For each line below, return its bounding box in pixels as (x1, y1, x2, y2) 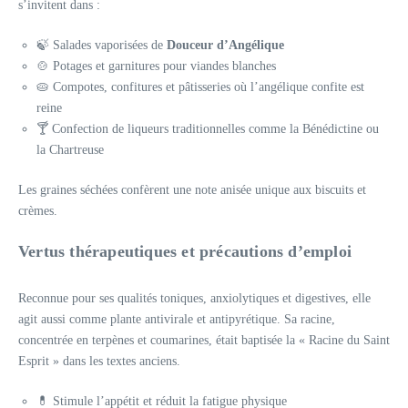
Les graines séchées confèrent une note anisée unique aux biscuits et (18, 182, 366, 197)
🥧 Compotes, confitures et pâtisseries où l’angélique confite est (36, 79, 364, 94)
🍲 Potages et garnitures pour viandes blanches (36, 58, 276, 73)
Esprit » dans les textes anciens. (18, 353, 180, 368)
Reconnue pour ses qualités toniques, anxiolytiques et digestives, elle (18, 291, 371, 305)
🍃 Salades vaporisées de (36, 37, 167, 52)
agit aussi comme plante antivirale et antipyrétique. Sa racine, (18, 311, 335, 326)
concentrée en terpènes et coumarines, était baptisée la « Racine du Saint (18, 332, 390, 347)
